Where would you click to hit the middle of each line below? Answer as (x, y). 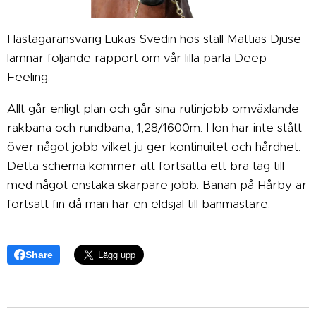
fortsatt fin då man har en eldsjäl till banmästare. (139, 203)
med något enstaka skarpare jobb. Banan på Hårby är (157, 184)
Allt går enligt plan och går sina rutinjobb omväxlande (153, 108)
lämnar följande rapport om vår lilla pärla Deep (137, 57)
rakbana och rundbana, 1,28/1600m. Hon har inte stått (154, 127)
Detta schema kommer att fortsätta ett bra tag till (146, 165)
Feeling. (29, 77)
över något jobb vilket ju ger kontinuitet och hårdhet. (154, 146)
